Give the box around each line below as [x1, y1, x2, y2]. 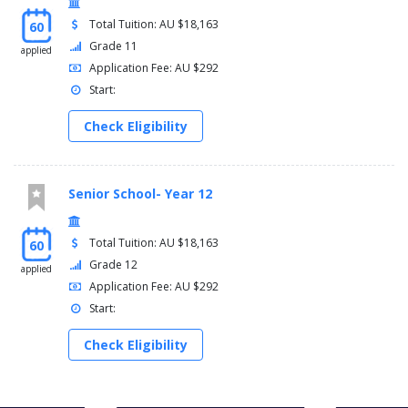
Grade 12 [89, 257, 138, 273]
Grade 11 [89, 38, 138, 55]
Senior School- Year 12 [68, 185, 212, 203]
